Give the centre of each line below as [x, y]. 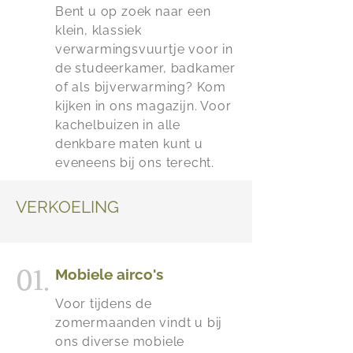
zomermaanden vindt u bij [139, 323]
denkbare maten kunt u [129, 144]
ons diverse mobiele [120, 342]
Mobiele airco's [109, 274]
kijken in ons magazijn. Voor [143, 106]
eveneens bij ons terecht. [135, 163]
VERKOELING [67, 207]
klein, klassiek [99, 30]
